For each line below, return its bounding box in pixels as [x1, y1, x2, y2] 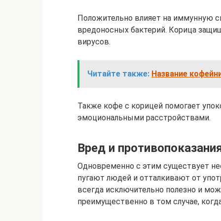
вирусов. [77, 37, 110, 46]
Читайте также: [87, 69, 149, 78]
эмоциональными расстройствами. [77, 113, 211, 122]
